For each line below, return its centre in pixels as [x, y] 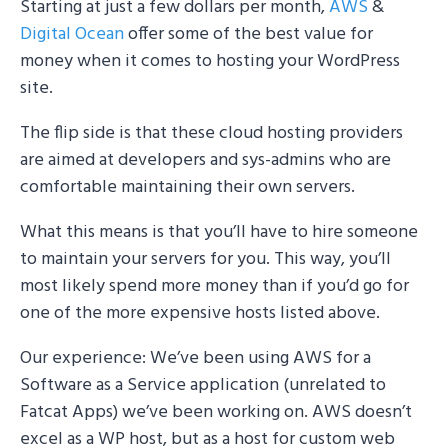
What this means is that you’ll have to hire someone [219, 232]
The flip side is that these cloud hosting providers [211, 133]
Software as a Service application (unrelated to [203, 385]
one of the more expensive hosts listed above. [200, 313]
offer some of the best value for [248, 34]
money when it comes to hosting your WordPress [210, 61]
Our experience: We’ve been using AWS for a [195, 358]
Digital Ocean [72, 34]
